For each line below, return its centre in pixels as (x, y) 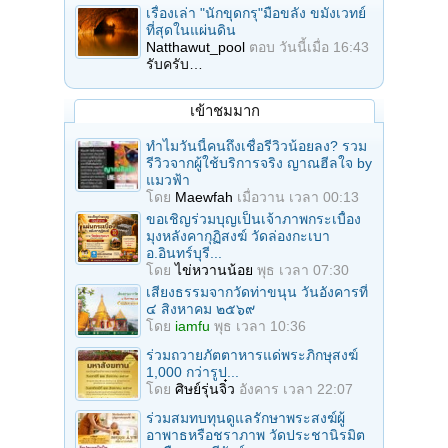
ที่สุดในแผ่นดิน (191, 29)
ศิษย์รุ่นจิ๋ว (205, 388)
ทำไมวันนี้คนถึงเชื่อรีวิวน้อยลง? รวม (256, 145)
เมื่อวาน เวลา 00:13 (298, 196)
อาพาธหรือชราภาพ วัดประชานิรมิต (255, 434)
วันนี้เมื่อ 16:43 (324, 46)
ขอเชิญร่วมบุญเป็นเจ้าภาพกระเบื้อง (253, 218)
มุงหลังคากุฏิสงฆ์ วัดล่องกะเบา (238, 235)
